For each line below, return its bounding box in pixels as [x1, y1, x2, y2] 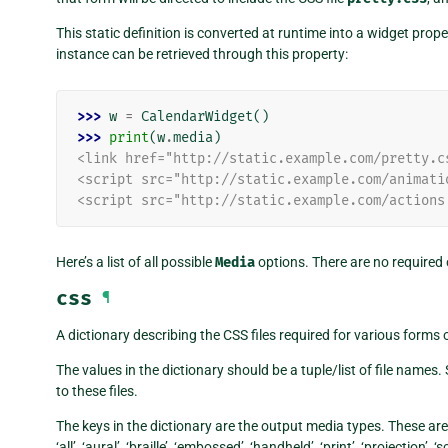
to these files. [56, 383, 138, 400]
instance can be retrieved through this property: [56, 46, 348, 63]
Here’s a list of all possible [56, 254, 215, 271]
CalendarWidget [141, 108, 253, 126]
